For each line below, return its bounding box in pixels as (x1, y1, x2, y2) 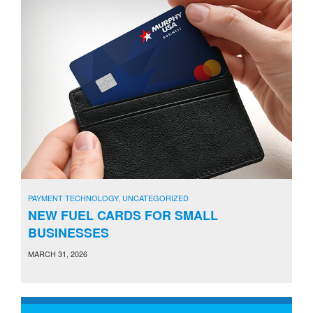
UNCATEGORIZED (122, 191, 189, 203)
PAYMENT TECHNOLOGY (28, 191, 118, 203)
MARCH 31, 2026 (28, 247, 87, 259)
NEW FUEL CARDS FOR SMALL (28, 205, 218, 224)
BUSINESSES (28, 223, 109, 242)
